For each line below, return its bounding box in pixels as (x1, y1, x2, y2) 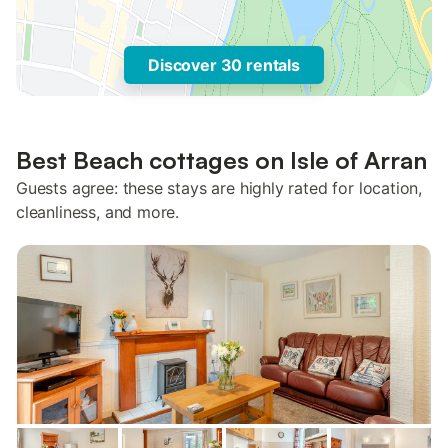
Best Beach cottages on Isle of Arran (16, 145, 427, 175)
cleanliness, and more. (16, 202, 180, 222)
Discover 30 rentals (148, 55, 300, 75)
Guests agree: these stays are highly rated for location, (16, 178, 423, 198)
